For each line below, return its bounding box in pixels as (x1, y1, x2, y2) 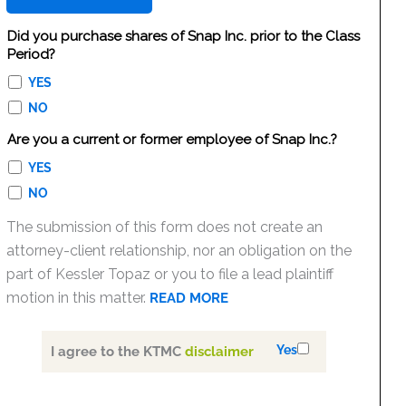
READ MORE (150, 290, 229, 306)
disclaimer (185, 343, 255, 361)
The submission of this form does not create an (6, 218, 324, 236)
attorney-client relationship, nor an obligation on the (6, 242, 353, 259)
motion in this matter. (6, 289, 150, 306)
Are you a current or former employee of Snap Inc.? (6, 131, 337, 148)
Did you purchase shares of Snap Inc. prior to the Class (6, 28, 360, 44)
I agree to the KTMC (51, 343, 186, 361)
